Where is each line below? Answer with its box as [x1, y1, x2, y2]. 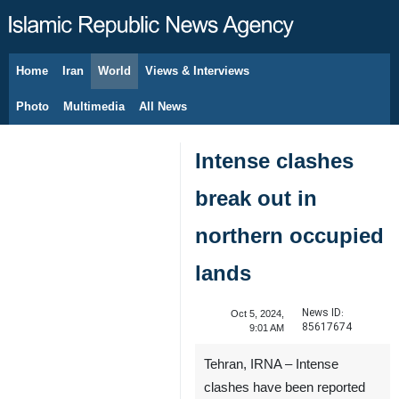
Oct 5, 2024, [230, 308, 284, 319]
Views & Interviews [145, 64, 249, 77]
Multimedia [63, 100, 125, 113]
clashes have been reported [204, 380, 365, 395]
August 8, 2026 [45, 75, 110, 85]
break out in [195, 186, 317, 210]
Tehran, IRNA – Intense [204, 357, 338, 371]
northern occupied [195, 224, 384, 248]
